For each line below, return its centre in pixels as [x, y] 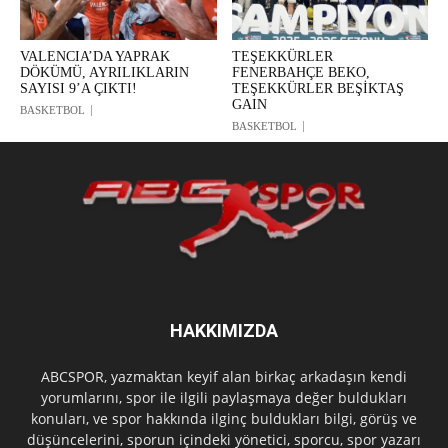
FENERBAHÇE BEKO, [300, 72]
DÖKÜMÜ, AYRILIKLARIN [104, 72]
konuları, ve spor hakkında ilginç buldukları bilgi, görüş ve [224, 419]
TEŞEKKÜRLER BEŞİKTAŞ [317, 88]
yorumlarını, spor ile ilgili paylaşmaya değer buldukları [224, 398]
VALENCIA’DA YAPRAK [95, 56]
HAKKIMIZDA [224, 331]
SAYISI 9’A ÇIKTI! [78, 88]
